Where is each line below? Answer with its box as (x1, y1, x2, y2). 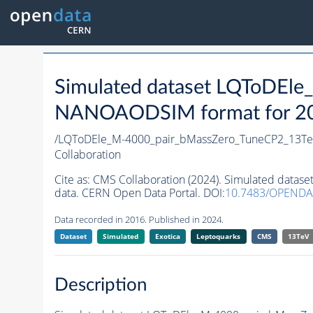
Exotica (154, 231, 180, 242)
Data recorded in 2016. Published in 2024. (54, 213, 224, 226)
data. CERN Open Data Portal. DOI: (54, 185, 225, 201)
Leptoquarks (196, 231, 241, 242)
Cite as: (54, 172, 93, 188)
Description (54, 275, 147, 294)
